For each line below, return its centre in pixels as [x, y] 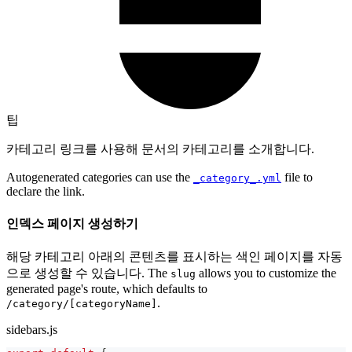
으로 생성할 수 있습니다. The [88, 273]
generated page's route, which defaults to [107, 288]
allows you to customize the [266, 273]
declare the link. [46, 192]
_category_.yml [237, 178]
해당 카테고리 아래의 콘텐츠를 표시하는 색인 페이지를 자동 [174, 256]
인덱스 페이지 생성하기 [72, 223]
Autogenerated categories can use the [100, 178]
